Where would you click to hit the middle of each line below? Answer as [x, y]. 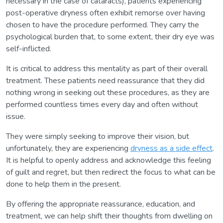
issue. [16, 116]
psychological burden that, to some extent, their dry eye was [110, 37]
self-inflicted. [29, 49]
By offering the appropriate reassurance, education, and [101, 204]
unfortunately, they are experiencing [68, 148]
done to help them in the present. [63, 184]
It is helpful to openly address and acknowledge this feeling [109, 160]
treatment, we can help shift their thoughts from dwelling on [109, 216]
